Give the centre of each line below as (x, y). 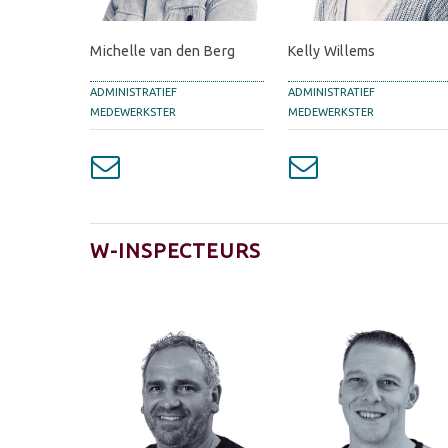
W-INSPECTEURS (176, 250)
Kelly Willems (332, 50)
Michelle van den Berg (163, 50)
